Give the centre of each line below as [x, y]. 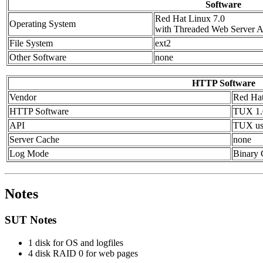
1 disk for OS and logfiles [76, 242]
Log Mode [29, 154]
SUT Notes [31, 220]
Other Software [38, 58]
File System [31, 43]
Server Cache [34, 140]
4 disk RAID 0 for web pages [83, 253]
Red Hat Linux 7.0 [190, 19]
